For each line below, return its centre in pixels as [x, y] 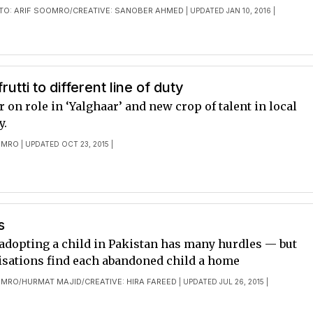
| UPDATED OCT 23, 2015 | [66, 144]
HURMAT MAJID [52, 282]
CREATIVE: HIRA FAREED [131, 282]
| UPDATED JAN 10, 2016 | [230, 10]
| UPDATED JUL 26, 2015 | [223, 282]
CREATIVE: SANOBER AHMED [129, 10]
